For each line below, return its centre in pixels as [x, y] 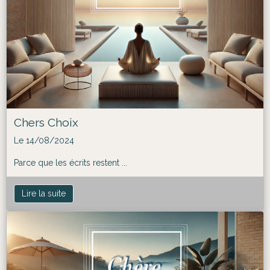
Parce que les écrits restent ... [71, 163]
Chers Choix [46, 123]
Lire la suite [44, 194]
